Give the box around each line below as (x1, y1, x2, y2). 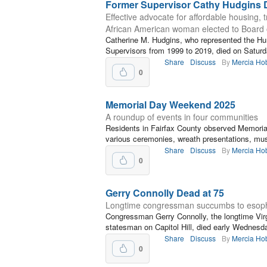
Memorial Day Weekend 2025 (105, 98, 235, 111)
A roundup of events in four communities (105, 111, 258, 123)
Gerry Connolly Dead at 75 (105, 186, 224, 200)
